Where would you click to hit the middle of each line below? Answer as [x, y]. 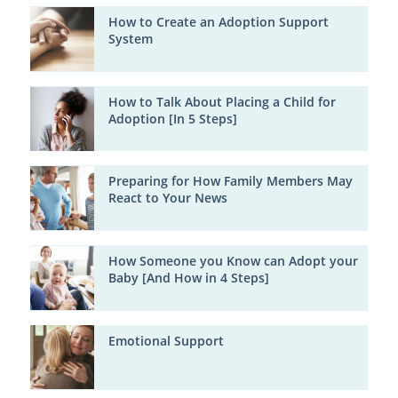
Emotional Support [166, 341]
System [130, 40]
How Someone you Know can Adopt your [233, 262]
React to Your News [167, 199]
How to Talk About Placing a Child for [222, 102]
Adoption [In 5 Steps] [172, 119]
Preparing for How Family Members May [230, 182]
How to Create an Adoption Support [218, 23]
